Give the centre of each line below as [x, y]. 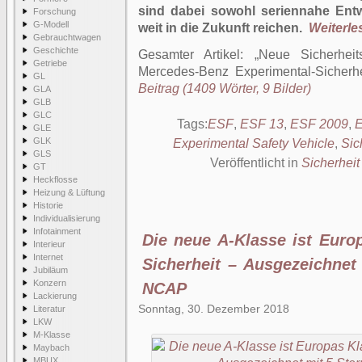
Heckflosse [55, 179]
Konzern [50, 283]
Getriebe [50, 63]
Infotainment [57, 231]
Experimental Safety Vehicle [253, 143]
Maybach [51, 347]
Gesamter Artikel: [196, 55]
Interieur [49, 244]
